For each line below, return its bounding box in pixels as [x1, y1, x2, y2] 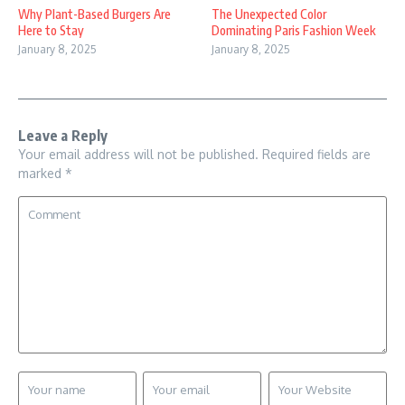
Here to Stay [18, 23, 84, 39]
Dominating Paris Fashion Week [212, 23, 375, 39]
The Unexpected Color [212, 6, 326, 23]
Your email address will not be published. [18, 146, 259, 163]
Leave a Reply [18, 127, 108, 146]
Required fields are [262, 146, 371, 163]
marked [18, 165, 65, 182]
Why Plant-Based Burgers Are [18, 6, 171, 23]
